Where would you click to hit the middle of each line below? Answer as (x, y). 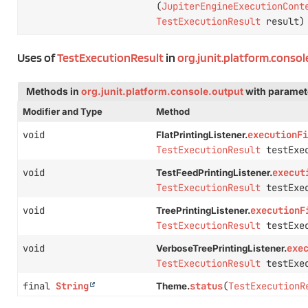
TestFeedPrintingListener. (214, 173)
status (206, 286)
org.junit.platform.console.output (162, 91)
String (72, 286)
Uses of (37, 57)
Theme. (173, 286)
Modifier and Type (63, 111)
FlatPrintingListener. (201, 135)
